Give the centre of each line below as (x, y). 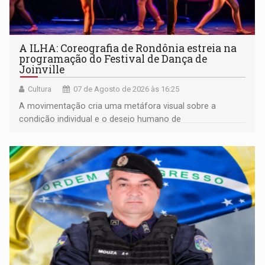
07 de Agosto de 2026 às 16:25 (127, 89)
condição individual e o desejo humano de (100, 119)
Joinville (42, 70)
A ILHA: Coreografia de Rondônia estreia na (128, 49)
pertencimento (48, 132)
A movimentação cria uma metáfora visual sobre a (118, 106)
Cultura (40, 89)
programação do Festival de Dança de (113, 59)
